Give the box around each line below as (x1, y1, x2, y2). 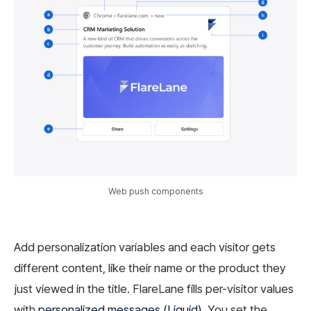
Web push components (108, 186, 203, 197)
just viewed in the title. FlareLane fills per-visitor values (14, 282, 294, 296)
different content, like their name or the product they (14, 261, 286, 276)
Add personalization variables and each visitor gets (14, 240, 276, 255)
